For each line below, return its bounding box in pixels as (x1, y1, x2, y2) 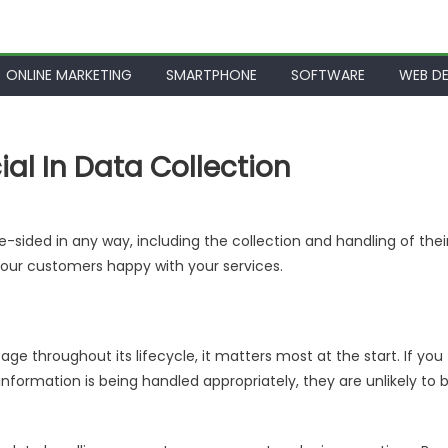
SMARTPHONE (166, 65, 257, 86)
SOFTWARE (291, 65, 365, 86)
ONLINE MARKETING (6, 65, 132, 86)
